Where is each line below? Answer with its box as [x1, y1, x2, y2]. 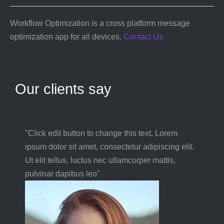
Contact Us [123, 32, 163, 41]
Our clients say [15, 81, 111, 97]
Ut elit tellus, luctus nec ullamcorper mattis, [25, 156, 175, 164]
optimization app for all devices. [10, 32, 123, 41]
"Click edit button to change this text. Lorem [25, 129, 177, 137]
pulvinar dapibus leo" [25, 169, 100, 178]
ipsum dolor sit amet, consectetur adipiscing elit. [25, 142, 194, 151]
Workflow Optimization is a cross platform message [10, 19, 190, 27]
